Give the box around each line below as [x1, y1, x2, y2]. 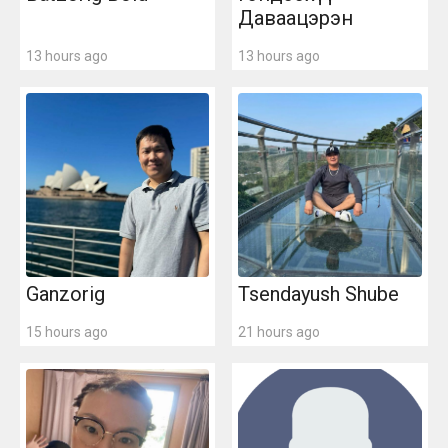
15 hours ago [25, 324, 108, 341]
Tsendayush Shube [238, 281, 400, 306]
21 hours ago [238, 324, 321, 341]
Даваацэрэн [238, 5, 354, 30]
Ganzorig [25, 281, 105, 306]
